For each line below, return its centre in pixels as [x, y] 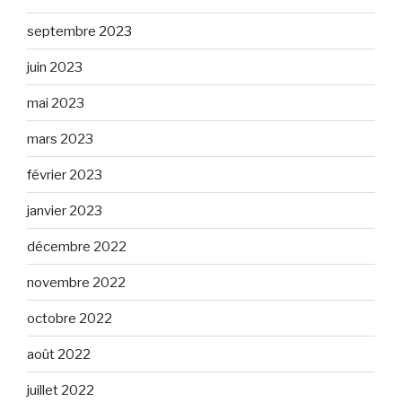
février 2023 [65, 175]
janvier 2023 [65, 210]
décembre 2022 [77, 246]
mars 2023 [60, 139]
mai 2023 [56, 103]
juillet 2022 [61, 390]
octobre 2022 [70, 318]
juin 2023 [55, 67]
